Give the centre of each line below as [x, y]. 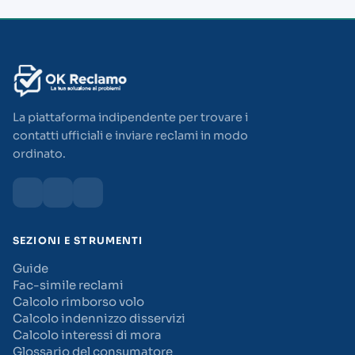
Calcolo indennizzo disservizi [99, 318]
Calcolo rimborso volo [78, 302]
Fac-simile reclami [68, 285]
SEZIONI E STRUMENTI [78, 241]
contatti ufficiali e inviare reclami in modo [130, 136]
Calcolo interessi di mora [87, 335]
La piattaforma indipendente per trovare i [130, 117]
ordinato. [39, 154]
